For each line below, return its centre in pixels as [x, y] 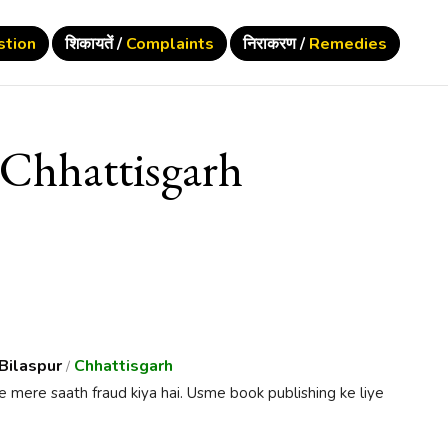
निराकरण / [276, 44]
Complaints [170, 44]
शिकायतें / [96, 44]
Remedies [348, 44]
